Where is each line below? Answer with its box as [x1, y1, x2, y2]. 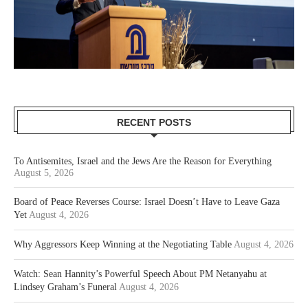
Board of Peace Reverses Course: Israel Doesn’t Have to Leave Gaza [14, 196, 280, 207]
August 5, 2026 [14, 167, 74, 178]
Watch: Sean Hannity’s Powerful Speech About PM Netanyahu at [14, 268, 267, 279]
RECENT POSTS [117, 116, 191, 128]
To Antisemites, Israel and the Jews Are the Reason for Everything [14, 155, 272, 166]
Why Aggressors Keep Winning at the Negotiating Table [14, 239, 232, 250]
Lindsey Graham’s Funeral [14, 281, 117, 292]
